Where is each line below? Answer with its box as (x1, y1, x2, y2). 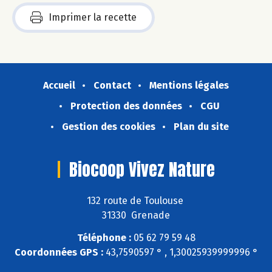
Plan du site (173, 121, 229, 133)
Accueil (43, 80, 75, 92)
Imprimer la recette (49, 12, 137, 24)
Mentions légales (149, 80, 229, 92)
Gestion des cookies (61, 121, 155, 133)
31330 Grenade (102, 209, 170, 222)
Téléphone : (76, 231, 131, 243)
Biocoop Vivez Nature (69, 157, 215, 183)
